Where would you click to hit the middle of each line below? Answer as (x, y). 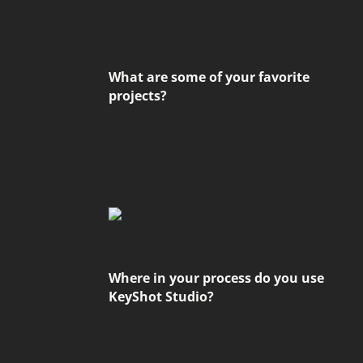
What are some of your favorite (209, 77)
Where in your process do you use (217, 278)
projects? (138, 96)
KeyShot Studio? (162, 296)
